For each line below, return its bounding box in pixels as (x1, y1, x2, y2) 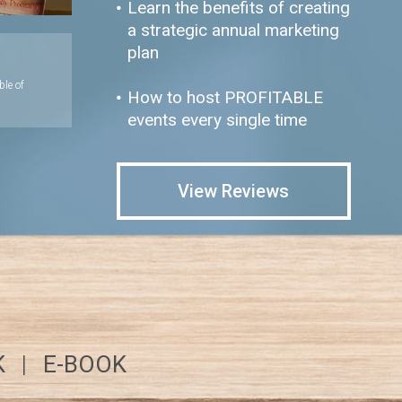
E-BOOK (43, 351, 127, 378)
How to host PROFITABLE (127, 87, 323, 108)
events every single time (127, 109, 307, 130)
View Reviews (178, 180, 290, 202)
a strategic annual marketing (127, 20, 339, 40)
